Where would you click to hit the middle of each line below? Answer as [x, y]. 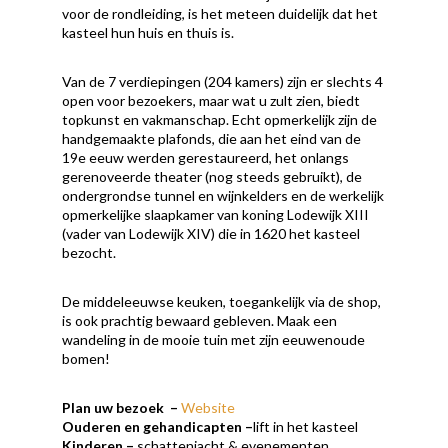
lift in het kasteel [306, 426]
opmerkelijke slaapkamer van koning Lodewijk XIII [216, 214]
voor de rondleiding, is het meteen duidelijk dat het [220, 13]
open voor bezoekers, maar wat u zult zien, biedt [211, 100]
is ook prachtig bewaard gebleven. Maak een [200, 320]
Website [208, 407]
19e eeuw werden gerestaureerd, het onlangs [206, 157]
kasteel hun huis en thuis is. [148, 32]
